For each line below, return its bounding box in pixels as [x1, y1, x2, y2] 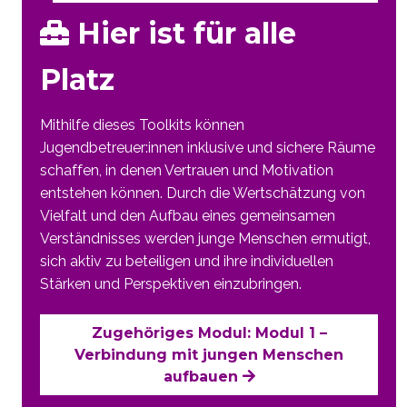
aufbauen [163, 367, 243, 385]
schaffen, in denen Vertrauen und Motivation [40, 162, 333, 180]
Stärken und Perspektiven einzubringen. [40, 275, 302, 293]
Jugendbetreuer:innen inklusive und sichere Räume [40, 139, 375, 157]
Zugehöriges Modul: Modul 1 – [91, 323, 327, 342]
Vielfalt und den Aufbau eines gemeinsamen [40, 207, 335, 225]
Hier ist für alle [69, 15, 296, 52]
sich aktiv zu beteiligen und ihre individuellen [40, 253, 333, 271]
